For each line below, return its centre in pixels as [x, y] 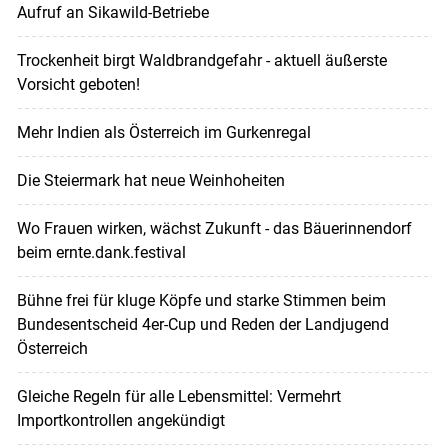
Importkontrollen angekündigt [120, 421]
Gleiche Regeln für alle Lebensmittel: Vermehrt [178, 397]
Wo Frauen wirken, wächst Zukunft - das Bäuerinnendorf [214, 229]
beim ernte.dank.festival [101, 253]
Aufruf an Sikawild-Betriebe [112, 13]
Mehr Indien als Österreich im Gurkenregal [163, 133]
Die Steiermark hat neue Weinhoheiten [150, 181]
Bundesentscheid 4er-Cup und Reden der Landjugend [202, 325]
